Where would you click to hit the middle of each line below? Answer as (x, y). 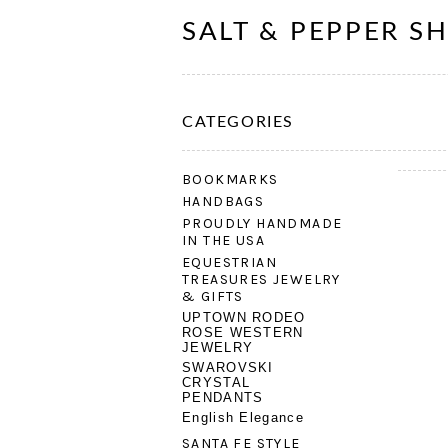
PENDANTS (223, 397)
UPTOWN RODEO (244, 317)
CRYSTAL (216, 382)
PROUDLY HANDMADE (262, 223)
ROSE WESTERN (243, 332)
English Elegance (243, 417)
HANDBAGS (223, 201)
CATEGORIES (238, 122)
